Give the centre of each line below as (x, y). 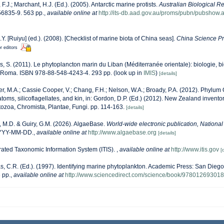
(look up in (128, 73)
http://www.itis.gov (195, 150)
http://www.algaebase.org (122, 133)
